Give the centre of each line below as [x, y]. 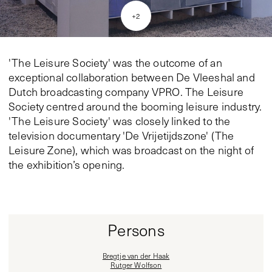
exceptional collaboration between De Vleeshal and [132, 77]
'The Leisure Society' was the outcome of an [115, 63]
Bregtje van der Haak [136, 256]
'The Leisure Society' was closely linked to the [120, 121]
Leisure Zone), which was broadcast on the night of [131, 150]
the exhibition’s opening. [67, 165]
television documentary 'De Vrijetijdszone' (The [121, 136]
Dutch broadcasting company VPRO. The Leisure [126, 92]
